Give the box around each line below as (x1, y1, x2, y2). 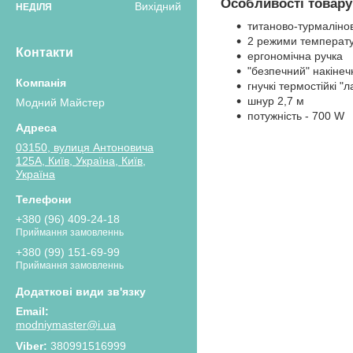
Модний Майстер (16, 95, 105, 109)
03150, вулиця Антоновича (16, 140, 154, 154)
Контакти (16, 45, 73, 59)
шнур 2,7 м (247, 95, 304, 108)
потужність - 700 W (247, 110, 344, 123)
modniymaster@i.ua (16, 318, 116, 331)
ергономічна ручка (247, 50, 343, 63)
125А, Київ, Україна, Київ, (16, 154, 146, 167)
